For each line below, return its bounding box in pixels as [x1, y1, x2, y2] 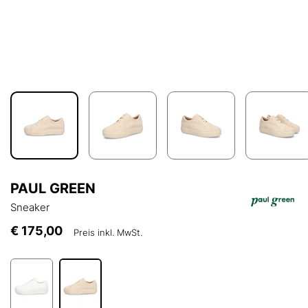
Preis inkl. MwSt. [74, 227, 142, 239]
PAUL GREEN [10, 180, 96, 197]
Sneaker [10, 201, 49, 214]
